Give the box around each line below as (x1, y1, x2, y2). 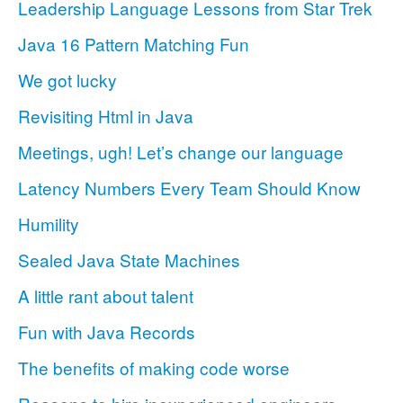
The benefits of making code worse (18, 355, 290, 381)
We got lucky (18, 67, 117, 93)
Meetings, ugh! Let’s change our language (18, 139, 344, 165)
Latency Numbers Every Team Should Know (18, 175, 361, 201)
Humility (18, 211, 79, 237)
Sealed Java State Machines (18, 247, 240, 273)
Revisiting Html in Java (18, 103, 193, 129)
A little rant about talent (18, 283, 193, 309)
